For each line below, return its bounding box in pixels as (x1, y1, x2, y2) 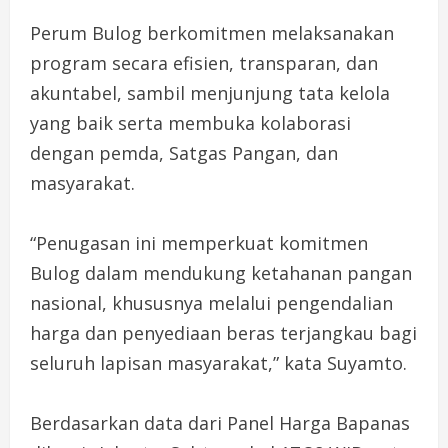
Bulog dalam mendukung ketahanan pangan (30, 260, 412, 285)
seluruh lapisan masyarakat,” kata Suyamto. (30, 350, 407, 375)
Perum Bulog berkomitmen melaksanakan (30, 20, 394, 45)
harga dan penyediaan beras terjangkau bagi (30, 320, 417, 345)
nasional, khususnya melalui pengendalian (30, 290, 393, 315)
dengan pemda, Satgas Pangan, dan (30, 140, 338, 165)
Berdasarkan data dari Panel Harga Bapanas (30, 410, 410, 435)
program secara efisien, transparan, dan (30, 50, 378, 75)
